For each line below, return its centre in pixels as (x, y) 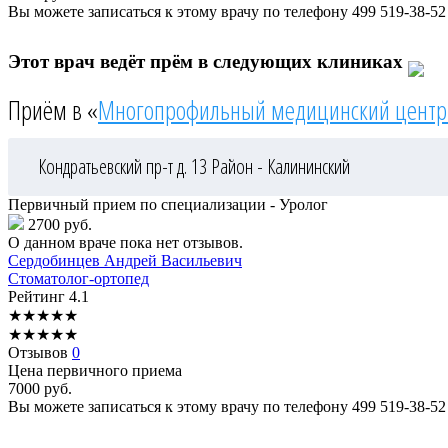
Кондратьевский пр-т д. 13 (124, 166)
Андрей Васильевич (173, 260)
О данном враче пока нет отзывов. (125, 242)
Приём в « (53, 109)
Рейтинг (38, 296)
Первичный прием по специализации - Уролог (168, 204)
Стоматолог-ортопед (78, 278)
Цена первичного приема (95, 370)
